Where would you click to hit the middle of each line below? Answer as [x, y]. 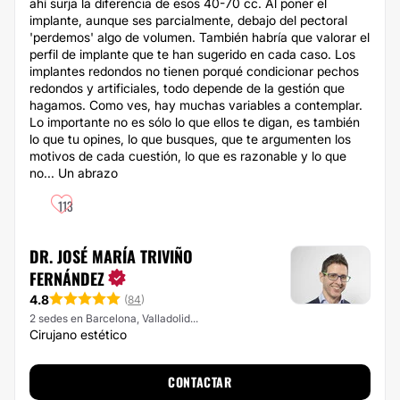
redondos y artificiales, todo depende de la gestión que [187, 88]
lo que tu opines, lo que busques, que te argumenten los [190, 139]
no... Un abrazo [74, 173]
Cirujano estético [78, 334]
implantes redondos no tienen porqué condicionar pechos [194, 71]
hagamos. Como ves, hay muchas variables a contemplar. [196, 105]
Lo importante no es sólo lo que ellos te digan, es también [195, 122]
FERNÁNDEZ [67, 279]
